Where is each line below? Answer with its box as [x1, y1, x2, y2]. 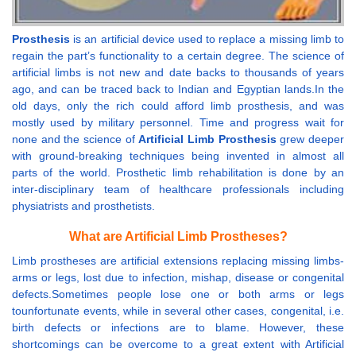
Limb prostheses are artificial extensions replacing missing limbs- [12, 254, 344, 268]
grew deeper [276, 133, 345, 146]
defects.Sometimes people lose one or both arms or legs [12, 288, 344, 301]
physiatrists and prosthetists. [12, 199, 155, 213]
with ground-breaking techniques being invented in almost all [12, 149, 344, 163]
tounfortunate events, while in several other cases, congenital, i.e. [12, 304, 344, 318]
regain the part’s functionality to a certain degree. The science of [12, 49, 344, 63]
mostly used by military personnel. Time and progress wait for [12, 116, 344, 130]
